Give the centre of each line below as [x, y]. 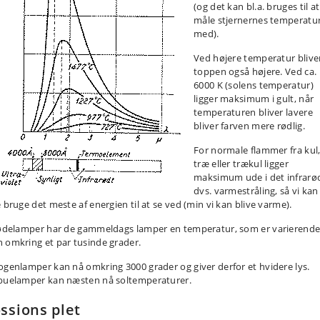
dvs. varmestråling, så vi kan [256, 191]
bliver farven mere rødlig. [249, 126]
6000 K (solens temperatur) [254, 85]
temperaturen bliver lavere [253, 112]
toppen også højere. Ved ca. [255, 71]
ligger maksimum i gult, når [254, 99]
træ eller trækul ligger [241, 164]
